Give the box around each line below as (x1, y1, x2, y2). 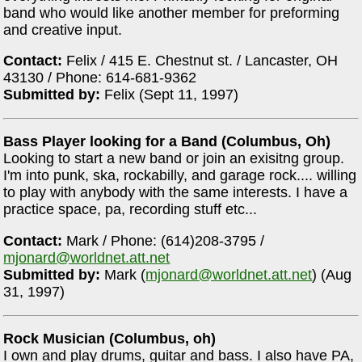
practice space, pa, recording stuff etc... (3, 201, 258, 218)
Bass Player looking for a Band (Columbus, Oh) (3, 133, 331, 150)
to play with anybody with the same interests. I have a (3, 184, 348, 201)
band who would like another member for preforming (3, 4, 340, 21)
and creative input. (3, 21, 123, 38)
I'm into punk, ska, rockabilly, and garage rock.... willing (3, 167, 357, 184)
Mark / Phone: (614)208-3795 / (62, 233, 265, 250)
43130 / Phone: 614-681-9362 (3, 69, 197, 86)
